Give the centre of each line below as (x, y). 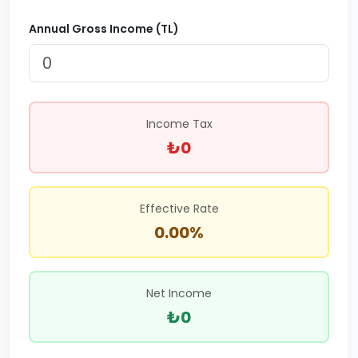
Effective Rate (179, 208)
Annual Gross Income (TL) (104, 29)
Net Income (179, 293)
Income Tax (179, 123)
